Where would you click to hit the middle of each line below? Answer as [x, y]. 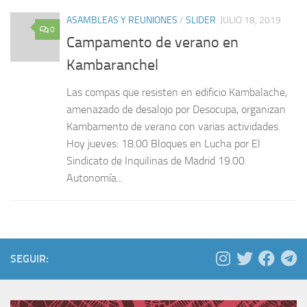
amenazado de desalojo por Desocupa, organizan [176, 110]
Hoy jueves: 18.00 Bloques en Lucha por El [163, 144]
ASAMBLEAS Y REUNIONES [122, 21]
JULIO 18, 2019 [250, 21]
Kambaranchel [112, 65]
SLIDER [201, 21]
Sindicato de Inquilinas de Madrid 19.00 [156, 161]
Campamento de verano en [152, 43]
